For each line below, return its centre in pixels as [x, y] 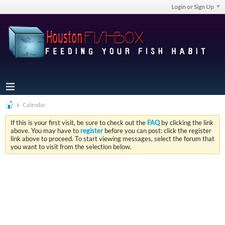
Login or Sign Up [193, 7]
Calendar [33, 105]
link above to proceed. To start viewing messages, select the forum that [113, 139]
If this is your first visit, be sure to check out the [79, 123]
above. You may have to [45, 131]
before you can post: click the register [157, 131]
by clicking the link [187, 123]
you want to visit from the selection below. [71, 147]
